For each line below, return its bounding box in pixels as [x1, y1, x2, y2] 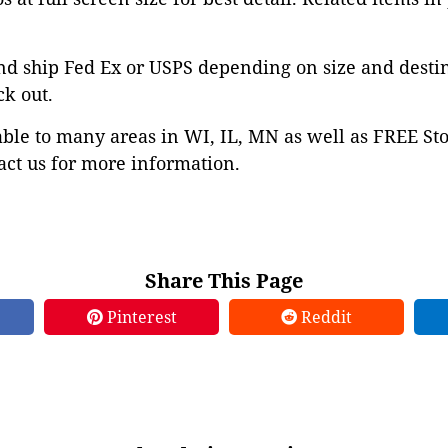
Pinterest [102, 306, 177, 328]
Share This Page [145, 267, 303, 294]
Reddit [297, 306, 352, 328]
